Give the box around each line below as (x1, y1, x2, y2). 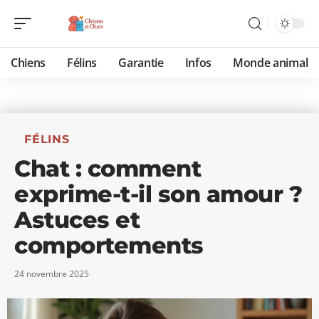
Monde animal (233, 55, 308, 70)
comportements (14, 231, 204, 259)
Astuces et (14, 206, 140, 234)
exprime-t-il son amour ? (14, 180, 302, 208)
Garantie (118, 55, 164, 70)
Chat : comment (14, 155, 201, 182)
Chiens (11, 55, 46, 70)
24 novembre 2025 (14, 268, 89, 280)
